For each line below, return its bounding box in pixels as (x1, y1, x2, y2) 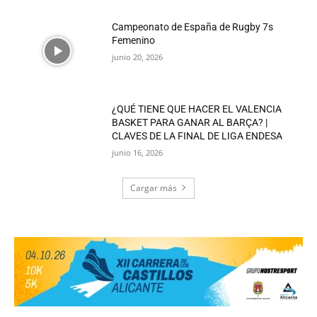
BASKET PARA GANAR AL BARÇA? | (112, 116, 268, 128)
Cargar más (130, 181, 177, 194)
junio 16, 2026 (112, 146, 163, 158)
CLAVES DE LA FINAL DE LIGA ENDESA (112, 129, 283, 142)
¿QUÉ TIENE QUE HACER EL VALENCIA (112, 103, 282, 115)
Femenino (112, 35, 156, 47)
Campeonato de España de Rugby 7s (112, 21, 274, 33)
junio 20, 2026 (112, 52, 163, 63)
